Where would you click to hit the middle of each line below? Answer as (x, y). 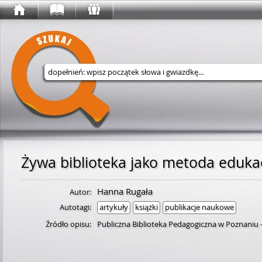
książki (146, 207)
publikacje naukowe (199, 207)
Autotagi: (75, 207)
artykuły (114, 207)
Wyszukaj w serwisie (117, 92)
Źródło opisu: (68, 224)
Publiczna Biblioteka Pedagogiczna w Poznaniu (178, 224)
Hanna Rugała (125, 191)
